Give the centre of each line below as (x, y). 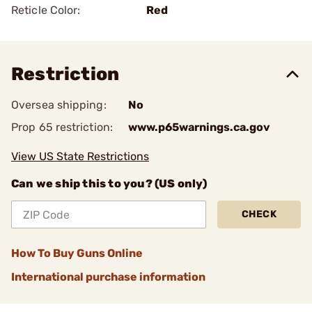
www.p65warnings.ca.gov (199, 127)
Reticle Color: (46, 10)
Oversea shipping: (59, 105)
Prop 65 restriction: (62, 127)
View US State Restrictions (80, 156)
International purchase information (108, 277)
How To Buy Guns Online (77, 253)
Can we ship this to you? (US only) (109, 184)
